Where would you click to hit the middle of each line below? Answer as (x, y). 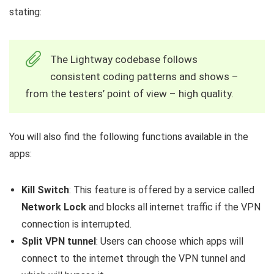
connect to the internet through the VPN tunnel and (133, 259)
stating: (25, 12)
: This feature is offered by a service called (162, 190)
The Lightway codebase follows (124, 60)
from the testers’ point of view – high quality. (129, 94)
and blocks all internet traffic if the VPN (173, 207)
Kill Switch (45, 190)
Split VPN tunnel (59, 242)
